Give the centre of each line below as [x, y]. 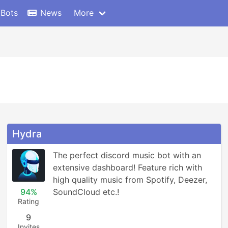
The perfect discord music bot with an [127, 155]
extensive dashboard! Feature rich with [127, 167]
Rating [28, 201]
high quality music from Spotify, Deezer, [130, 180]
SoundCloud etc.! [86, 192]
